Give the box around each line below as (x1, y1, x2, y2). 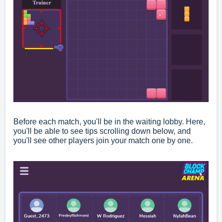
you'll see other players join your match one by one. (13, 136, 193, 145)
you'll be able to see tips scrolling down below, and (13, 127, 191, 136)
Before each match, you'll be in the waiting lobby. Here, (13, 117, 205, 126)
